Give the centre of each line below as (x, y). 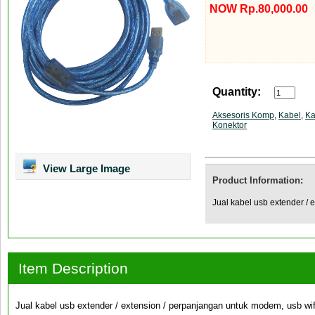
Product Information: (258, 180)
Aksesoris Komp (243, 115)
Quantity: (237, 92)
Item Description (73, 268)
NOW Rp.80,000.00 (259, 9)
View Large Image (85, 168)
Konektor (230, 125)
